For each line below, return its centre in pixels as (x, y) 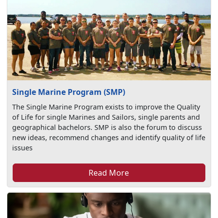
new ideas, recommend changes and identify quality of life (109, 137)
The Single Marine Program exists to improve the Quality (106, 107)
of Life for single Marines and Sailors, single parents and (106, 117)
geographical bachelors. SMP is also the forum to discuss (107, 127)
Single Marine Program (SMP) (69, 92)
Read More (109, 173)
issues (23, 147)
